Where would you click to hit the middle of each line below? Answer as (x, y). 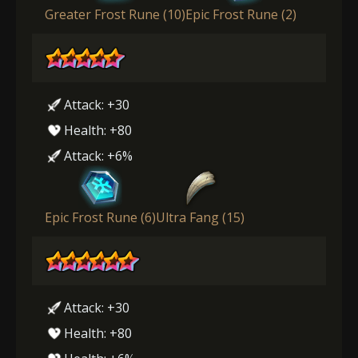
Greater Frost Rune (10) (115, 14)
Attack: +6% (98, 155)
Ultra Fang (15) (200, 217)
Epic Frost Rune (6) (100, 217)
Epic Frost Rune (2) (241, 14)
